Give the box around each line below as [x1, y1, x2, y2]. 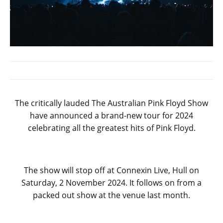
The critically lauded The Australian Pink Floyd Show [15, 97, 208, 109]
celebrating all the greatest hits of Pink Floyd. [27, 122, 196, 133]
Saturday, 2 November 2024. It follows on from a [21, 177, 202, 188]
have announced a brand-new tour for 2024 [30, 110, 193, 121]
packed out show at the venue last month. [33, 189, 190, 201]
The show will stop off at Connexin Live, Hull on [24, 164, 199, 176]
